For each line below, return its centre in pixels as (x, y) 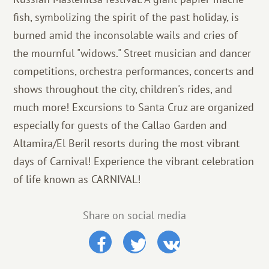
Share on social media (134, 215)
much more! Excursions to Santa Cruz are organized (134, 107)
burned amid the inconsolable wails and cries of (126, 35)
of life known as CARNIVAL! (77, 179)
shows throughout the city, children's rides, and (123, 89)
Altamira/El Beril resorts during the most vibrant (127, 143)
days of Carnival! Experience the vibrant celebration (134, 161)
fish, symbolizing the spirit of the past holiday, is (126, 17)
